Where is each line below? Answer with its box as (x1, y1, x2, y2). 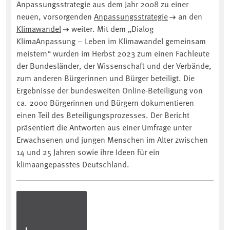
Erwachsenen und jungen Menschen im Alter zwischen (16, 133, 208, 145)
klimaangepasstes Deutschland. (16, 158, 129, 170)
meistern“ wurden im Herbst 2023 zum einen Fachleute (16, 47, 209, 59)
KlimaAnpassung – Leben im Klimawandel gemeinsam (16, 35, 206, 47)
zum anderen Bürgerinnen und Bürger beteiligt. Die (16, 72, 195, 84)
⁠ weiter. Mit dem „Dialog (69, 23, 154, 34)
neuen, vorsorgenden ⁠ (16, 10, 94, 22)
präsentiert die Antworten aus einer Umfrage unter (16, 121, 191, 133)
